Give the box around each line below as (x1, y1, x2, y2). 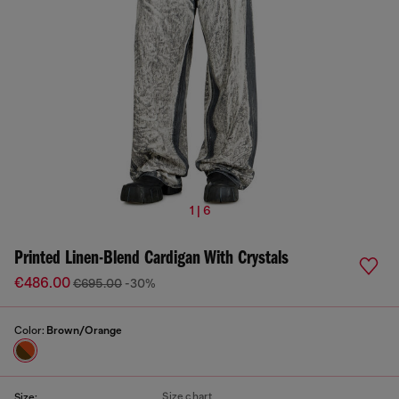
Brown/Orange (46, 324, 122, 337)
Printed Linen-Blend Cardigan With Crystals (14, 248, 289, 269)
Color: (14, 324, 46, 337)
